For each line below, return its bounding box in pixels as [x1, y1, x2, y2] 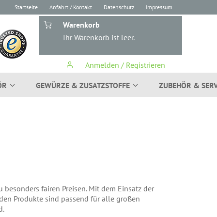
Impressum [146, 3, 172, 11]
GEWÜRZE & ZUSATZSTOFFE [36, 80, 130, 90]
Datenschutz [104, 3, 134, 11]
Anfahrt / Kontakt [49, 3, 92, 11]
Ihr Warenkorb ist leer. [63, 32, 135, 42]
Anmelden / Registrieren [83, 60, 165, 70]
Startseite [15, 3, 38, 11]
